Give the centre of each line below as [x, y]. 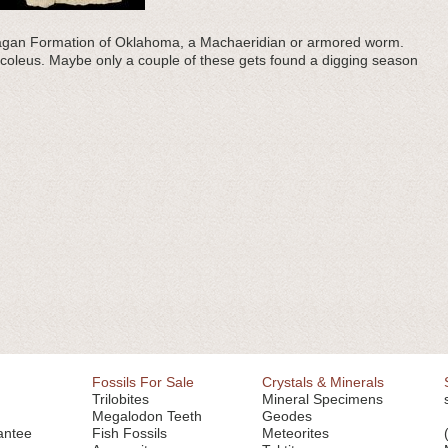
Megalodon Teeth [147, 416]
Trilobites [120, 399]
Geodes [287, 416]
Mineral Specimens [322, 399]
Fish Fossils [129, 433]
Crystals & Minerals [323, 382]
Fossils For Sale [143, 382]
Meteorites [295, 433]
